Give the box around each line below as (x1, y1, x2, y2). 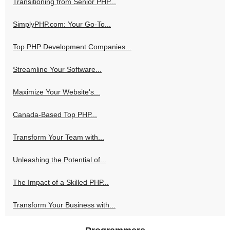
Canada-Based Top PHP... (13, 110, 97, 119)
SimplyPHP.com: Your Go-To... (13, 20, 111, 28)
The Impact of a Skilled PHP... (13, 178, 109, 186)
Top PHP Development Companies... (13, 42, 131, 51)
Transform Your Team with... (13, 132, 104, 141)
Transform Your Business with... (13, 200, 116, 209)
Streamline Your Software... (13, 65, 102, 73)
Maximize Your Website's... (13, 87, 100, 96)
